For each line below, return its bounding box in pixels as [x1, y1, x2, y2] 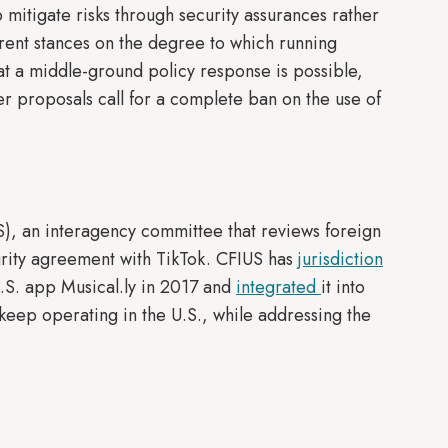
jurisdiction [298, 246, 383, 272]
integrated [236, 274, 321, 300]
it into [321, 274, 365, 300]
